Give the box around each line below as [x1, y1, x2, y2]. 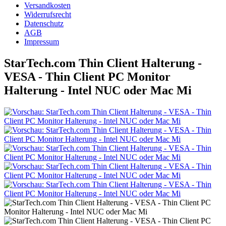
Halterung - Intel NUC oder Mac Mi [4, 83, 192, 97]
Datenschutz [24, 19, 64, 28]
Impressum [24, 37, 59, 46]
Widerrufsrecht [24, 10, 71, 19]
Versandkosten [24, 1, 71, 10]
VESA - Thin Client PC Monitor [4, 70, 171, 83]
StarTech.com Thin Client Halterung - [4, 56, 202, 70]
